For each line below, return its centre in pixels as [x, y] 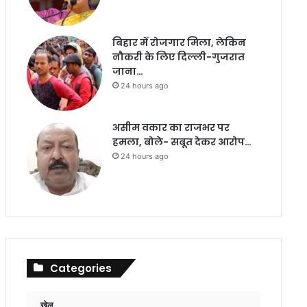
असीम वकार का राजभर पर [171, 127]
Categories [81, 268]
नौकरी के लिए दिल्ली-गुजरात [178, 57]
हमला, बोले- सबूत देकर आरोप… [182, 142]
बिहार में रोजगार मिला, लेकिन [179, 42]
